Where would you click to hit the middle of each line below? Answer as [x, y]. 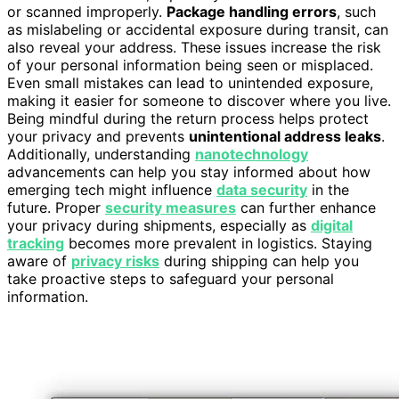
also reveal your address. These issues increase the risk [194, 48]
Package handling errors [252, 12]
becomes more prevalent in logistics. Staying [218, 244]
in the [328, 190]
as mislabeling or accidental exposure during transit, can [198, 30]
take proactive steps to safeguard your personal [171, 279]
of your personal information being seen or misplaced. [190, 65]
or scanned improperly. [87, 12]
